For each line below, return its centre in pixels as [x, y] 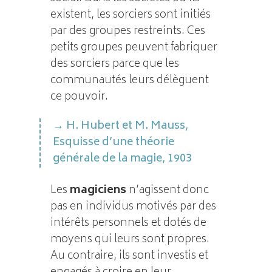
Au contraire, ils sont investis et [129, 256]
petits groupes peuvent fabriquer [134, 48]
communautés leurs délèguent [129, 80]
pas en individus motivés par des [133, 207]
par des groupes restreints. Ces [127, 31]
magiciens [98, 190]
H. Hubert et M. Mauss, [127, 126]
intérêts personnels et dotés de [128, 223]
